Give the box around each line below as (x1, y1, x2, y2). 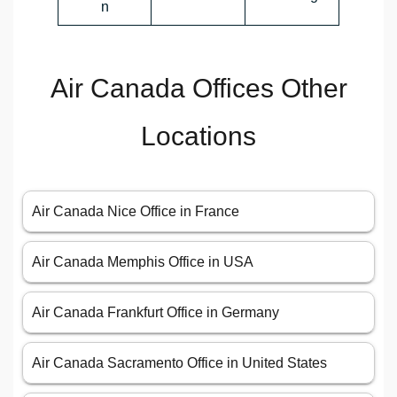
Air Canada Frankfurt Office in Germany (32, 305, 279, 321)
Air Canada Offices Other (50, 74, 347, 104)
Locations (141, 121, 256, 152)
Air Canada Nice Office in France (32, 204, 239, 220)
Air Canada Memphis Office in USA (32, 254, 253, 270)
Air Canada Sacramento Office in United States (32, 355, 327, 371)
